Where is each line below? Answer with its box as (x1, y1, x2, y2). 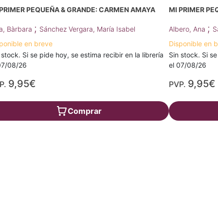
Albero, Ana (169, 25, 208, 34)
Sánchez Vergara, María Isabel (39, 25, 135, 34)
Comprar (68, 106, 102, 116)
